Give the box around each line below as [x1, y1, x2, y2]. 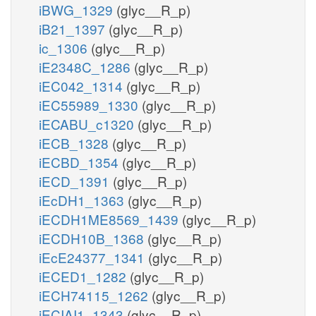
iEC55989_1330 [39, 95, 142, 114]
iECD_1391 [39, 171, 113, 190]
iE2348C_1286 [39, 56, 134, 76]
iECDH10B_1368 [39, 228, 147, 248]
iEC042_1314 [39, 75, 126, 95]
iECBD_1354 [39, 152, 122, 171]
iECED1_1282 [39, 266, 130, 286]
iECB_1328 [39, 133, 112, 152]
